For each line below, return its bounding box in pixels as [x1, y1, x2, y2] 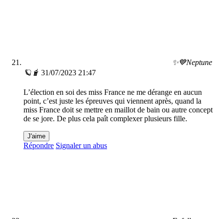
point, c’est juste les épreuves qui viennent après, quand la [23, 97, 201, 106]
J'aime [27, 132, 45, 140]
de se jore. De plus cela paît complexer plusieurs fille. [23, 114, 187, 123]
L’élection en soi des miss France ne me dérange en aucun [23, 88, 202, 97]
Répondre [23, 141, 54, 150]
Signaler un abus [56, 141, 107, 150]
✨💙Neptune [172, 58, 212, 67]
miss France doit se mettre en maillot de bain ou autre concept [23, 106, 213, 114]
